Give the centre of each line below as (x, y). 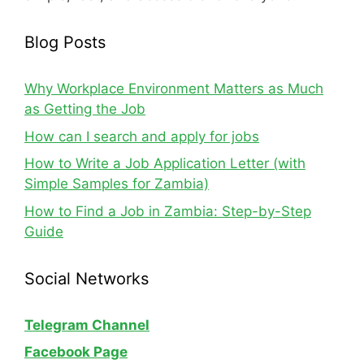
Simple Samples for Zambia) (117, 184)
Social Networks (87, 278)
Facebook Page (76, 352)
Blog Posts (65, 42)
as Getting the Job (85, 109)
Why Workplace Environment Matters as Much (174, 89)
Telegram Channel (87, 325)
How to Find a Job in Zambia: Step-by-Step (168, 211)
